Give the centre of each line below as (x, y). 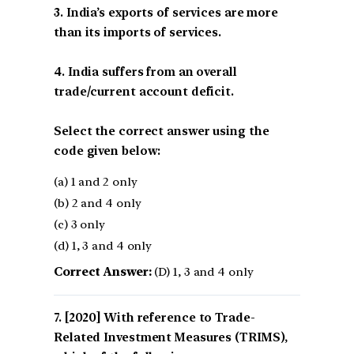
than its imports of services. (138, 32)
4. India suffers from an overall (145, 72)
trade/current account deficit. (144, 91)
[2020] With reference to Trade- (160, 318)
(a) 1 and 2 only (96, 182)
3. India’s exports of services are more (166, 12)
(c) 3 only (79, 225)
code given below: (107, 151)
